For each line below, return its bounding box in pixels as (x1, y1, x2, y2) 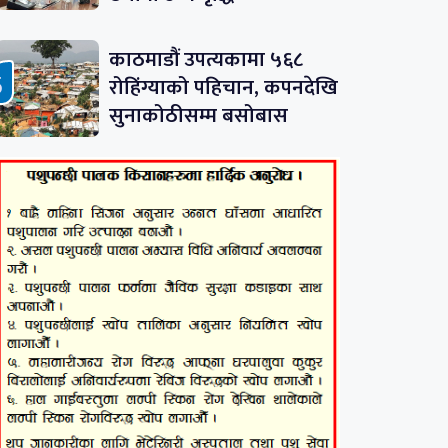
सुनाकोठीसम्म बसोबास (108, 98, 288, 134)
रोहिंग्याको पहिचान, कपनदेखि (108, 70, 338, 106)
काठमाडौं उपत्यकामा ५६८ (108, 42, 303, 78)
